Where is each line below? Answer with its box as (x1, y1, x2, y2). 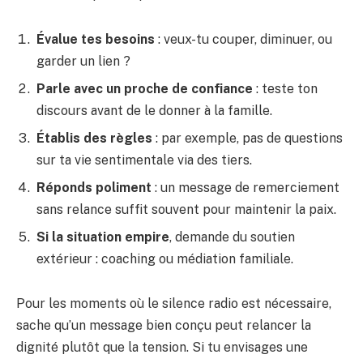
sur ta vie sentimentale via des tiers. (36, 152, 252, 168)
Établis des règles (36, 130, 152, 146)
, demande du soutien (169, 228, 295, 245)
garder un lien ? (36, 53, 130, 69)
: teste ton (253, 80, 318, 96)
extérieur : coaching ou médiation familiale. (36, 250, 293, 267)
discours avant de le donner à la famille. (36, 102, 272, 118)
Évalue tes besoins (36, 31, 155, 47)
